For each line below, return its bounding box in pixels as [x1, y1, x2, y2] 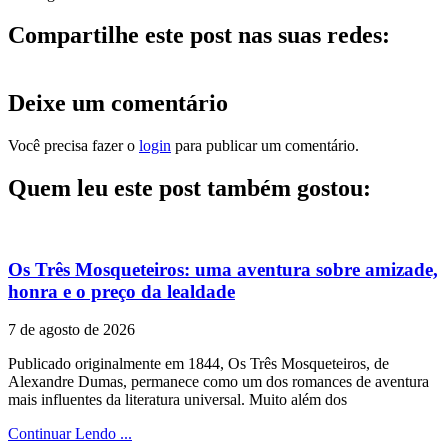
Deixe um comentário [8, 90, 228, 117]
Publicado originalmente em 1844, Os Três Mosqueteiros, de [8, 355, 389, 373]
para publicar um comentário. [171, 137, 359, 155]
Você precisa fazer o [8, 137, 139, 155]
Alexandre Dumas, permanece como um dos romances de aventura [8, 373, 429, 391]
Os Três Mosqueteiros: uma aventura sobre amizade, [8, 258, 438, 280]
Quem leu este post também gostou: [8, 175, 371, 202]
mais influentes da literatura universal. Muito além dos [8, 391, 347, 409]
